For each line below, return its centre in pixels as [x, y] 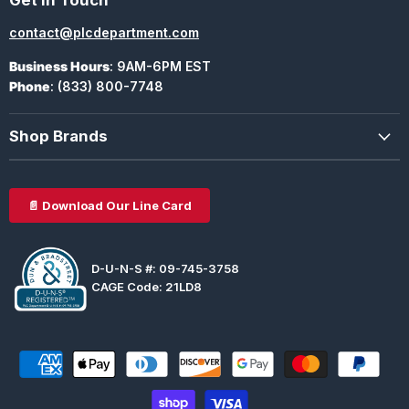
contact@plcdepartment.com [104, 32]
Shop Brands [58, 136]
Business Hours [59, 66]
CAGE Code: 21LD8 [147, 287]
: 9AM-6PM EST [160, 66]
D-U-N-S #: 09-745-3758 [165, 269]
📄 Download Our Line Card [110, 206]
